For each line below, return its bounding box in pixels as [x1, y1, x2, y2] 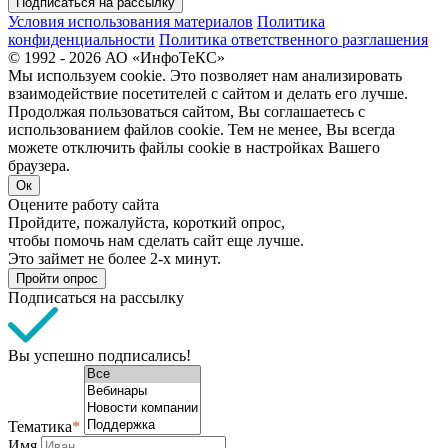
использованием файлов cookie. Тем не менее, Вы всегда [8, 120, 395, 138]
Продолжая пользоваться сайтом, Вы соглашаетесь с [8, 102, 365, 120]
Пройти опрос [16, 270, 98, 286]
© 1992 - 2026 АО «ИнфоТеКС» [8, 48, 225, 66]
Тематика [8, 417, 72, 435]
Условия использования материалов [8, 12, 253, 30]
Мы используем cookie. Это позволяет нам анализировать [8, 66, 402, 84]
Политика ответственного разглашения [159, 30, 428, 48]
